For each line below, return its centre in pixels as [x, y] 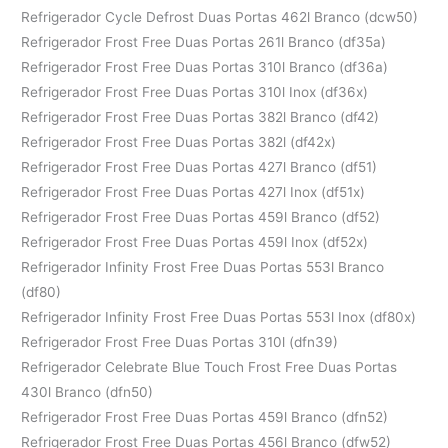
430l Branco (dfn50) [87, 391]
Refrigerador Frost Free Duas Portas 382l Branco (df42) [200, 116]
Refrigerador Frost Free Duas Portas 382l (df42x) [179, 141]
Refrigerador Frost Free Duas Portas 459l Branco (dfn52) [205, 416]
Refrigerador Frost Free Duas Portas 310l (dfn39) [180, 341]
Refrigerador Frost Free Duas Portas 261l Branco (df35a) [204, 41]
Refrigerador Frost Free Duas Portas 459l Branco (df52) [201, 216]
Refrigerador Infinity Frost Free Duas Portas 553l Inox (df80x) [219, 316]
